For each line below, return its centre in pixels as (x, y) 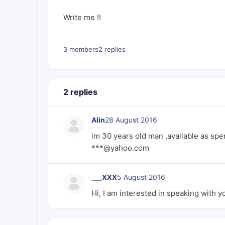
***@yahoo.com (120, 148)
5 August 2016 (141, 177)
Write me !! (82, 17)
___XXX (104, 177)
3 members (81, 49)
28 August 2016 (131, 120)
